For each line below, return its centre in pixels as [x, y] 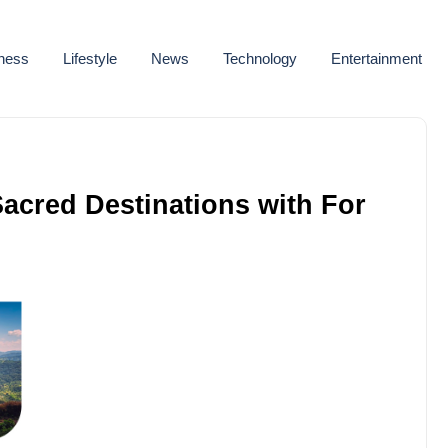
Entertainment [376, 58]
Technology [260, 58]
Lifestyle [90, 58]
